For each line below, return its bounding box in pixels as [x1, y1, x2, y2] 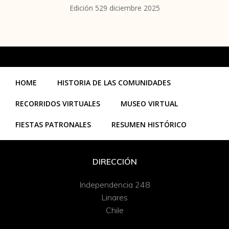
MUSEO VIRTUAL [121, 98, 178, 108]
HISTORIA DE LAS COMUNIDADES [57, 77, 171, 87]
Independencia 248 [79, 179, 150, 190]
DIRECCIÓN [92, 156, 137, 167]
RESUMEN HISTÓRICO [111, 119, 187, 129]
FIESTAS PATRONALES [15, 119, 91, 129]
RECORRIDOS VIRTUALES [15, 98, 100, 108]
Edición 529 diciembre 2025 [69, 3, 160, 13]
